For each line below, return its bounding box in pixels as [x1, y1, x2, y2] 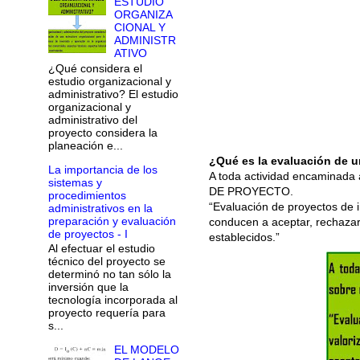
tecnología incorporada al [47, 293, 178, 307]
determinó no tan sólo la [47, 268, 171, 281]
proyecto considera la [47, 125, 157, 139]
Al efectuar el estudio [47, 242, 155, 256]
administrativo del [47, 112, 137, 126]
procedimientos [47, 188, 126, 202]
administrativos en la [47, 201, 153, 215]
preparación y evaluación [47, 214, 176, 227]
